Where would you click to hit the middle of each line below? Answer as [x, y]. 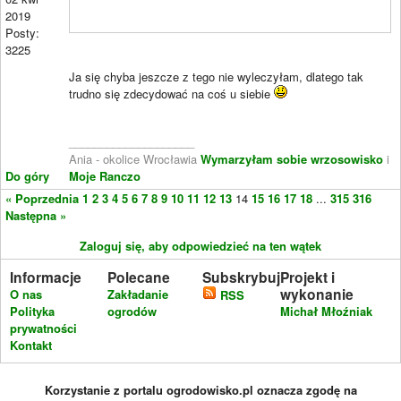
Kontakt [31, 345]
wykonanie [317, 294]
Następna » [36, 215]
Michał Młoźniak [327, 311]
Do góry [27, 175]
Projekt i [308, 277]
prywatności [43, 328]
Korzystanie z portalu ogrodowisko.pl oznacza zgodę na [200, 389]
